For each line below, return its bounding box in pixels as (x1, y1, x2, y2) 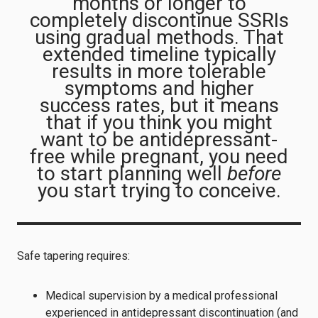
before (227, 161, 281, 185)
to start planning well (37, 161, 227, 185)
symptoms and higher (64, 76, 254, 100)
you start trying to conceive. (37, 178, 281, 202)
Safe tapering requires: (17, 248, 130, 263)
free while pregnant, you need (30, 144, 288, 168)
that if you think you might (45, 110, 273, 134)
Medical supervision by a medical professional (45, 288, 278, 302)
